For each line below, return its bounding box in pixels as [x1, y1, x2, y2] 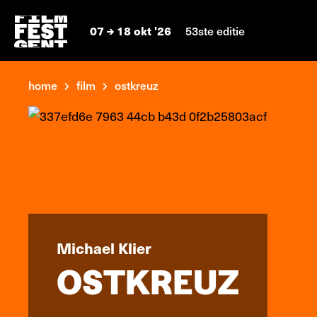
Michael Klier [57, 237, 151, 258]
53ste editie [185, 22, 245, 38]
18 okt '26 [114, 22, 174, 39]
